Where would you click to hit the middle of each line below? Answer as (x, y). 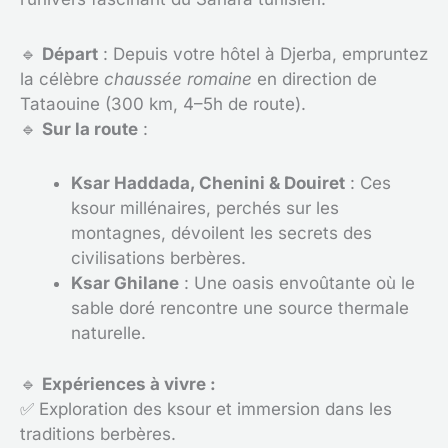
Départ (70, 53)
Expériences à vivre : (129, 383)
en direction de (314, 78)
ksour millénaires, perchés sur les (205, 208)
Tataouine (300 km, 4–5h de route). (163, 103)
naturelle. (108, 333)
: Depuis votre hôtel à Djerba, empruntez (263, 53)
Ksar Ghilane (125, 283)
